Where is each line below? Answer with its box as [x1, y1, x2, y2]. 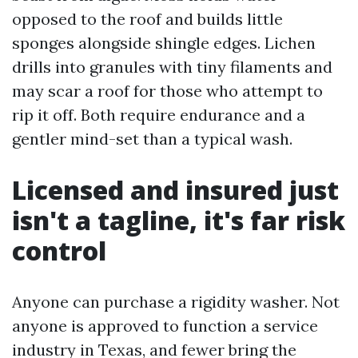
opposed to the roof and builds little [12, 9, 283, 29]
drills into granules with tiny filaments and [12, 57, 332, 77]
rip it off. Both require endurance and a [12, 105, 305, 125]
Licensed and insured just [12, 173, 339, 207]
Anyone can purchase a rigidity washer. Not [12, 292, 340, 312]
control [12, 233, 106, 268]
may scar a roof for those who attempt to [12, 81, 323, 101]
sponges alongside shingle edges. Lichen [12, 33, 316, 53]
